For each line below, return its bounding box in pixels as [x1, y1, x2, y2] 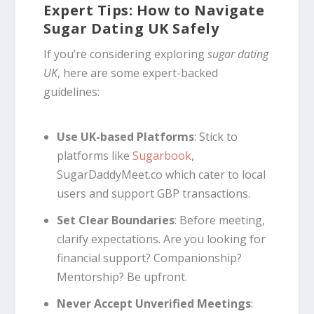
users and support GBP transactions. [56, 186, 250, 202]
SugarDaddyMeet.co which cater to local [56, 167, 266, 183]
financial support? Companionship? [56, 250, 242, 266]
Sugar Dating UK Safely [43, 19, 219, 39]
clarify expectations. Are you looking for [56, 231, 266, 247]
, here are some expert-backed [57, 65, 219, 81]
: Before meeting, [174, 212, 265, 228]
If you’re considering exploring [43, 46, 208, 62]
